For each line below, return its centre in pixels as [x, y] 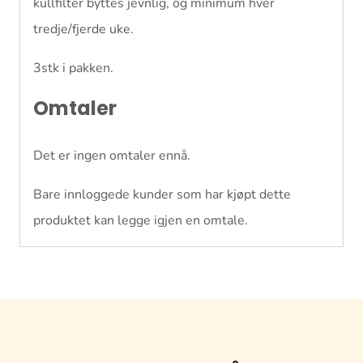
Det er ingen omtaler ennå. [112, 155]
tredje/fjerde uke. [83, 29]
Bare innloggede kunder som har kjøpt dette [162, 194]
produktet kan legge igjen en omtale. [141, 220]
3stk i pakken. [73, 68]
